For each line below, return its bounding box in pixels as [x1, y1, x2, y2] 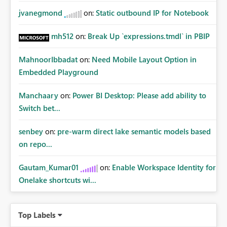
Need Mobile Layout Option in [92, 54, 197, 65]
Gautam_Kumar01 [19, 162, 79, 173]
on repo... [19, 139, 52, 149]
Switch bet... [19, 103, 60, 113]
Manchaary [19, 90, 58, 101]
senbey [19, 126, 43, 137]
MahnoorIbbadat [19, 54, 78, 65]
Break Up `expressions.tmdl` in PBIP [88, 31, 210, 42]
